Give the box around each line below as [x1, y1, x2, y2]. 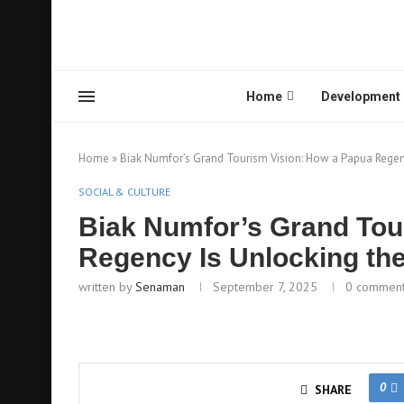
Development [321, 89, 400, 104]
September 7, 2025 [213, 279, 317, 295]
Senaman [135, 279, 185, 295]
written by [78, 279, 135, 295]
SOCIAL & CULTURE [78, 185, 170, 198]
